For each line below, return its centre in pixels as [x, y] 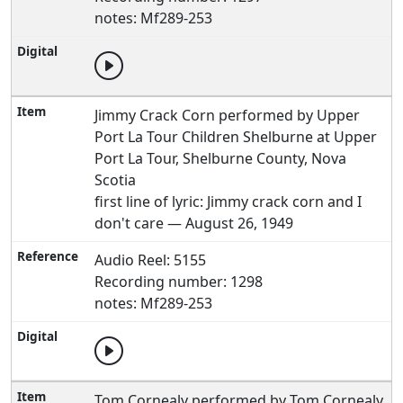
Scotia [116, 180]
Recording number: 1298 [179, 282]
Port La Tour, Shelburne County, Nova [221, 158]
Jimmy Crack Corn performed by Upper [228, 115]
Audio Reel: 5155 [151, 260]
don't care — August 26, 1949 [194, 223]
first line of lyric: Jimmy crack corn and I [228, 201]
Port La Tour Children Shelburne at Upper [236, 137]
